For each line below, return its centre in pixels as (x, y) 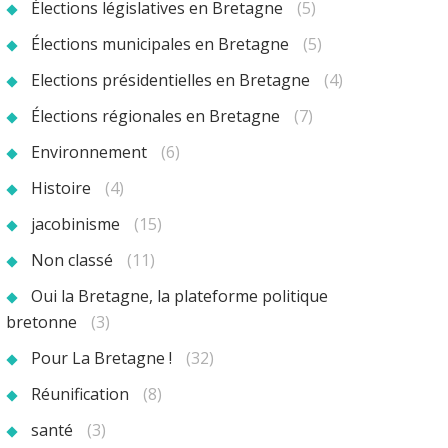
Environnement (89, 151)
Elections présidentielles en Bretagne (170, 79)
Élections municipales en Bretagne (160, 43)
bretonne (41, 321)
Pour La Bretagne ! (101, 357)
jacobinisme (75, 223)
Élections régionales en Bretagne (155, 115)
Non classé (72, 259)
